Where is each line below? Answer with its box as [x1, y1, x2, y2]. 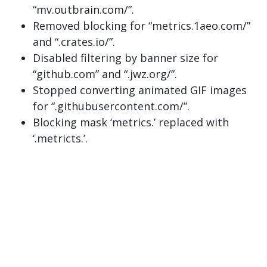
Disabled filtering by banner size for [33, 51, 218, 65]
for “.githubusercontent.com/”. [33, 99, 190, 113]
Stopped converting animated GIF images [33, 83, 247, 97]
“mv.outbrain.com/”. [33, 2, 134, 17]
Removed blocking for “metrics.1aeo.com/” [33, 18, 250, 33]
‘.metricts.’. [33, 131, 88, 145]
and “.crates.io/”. [33, 35, 115, 49]
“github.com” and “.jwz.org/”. [33, 67, 177, 81]
